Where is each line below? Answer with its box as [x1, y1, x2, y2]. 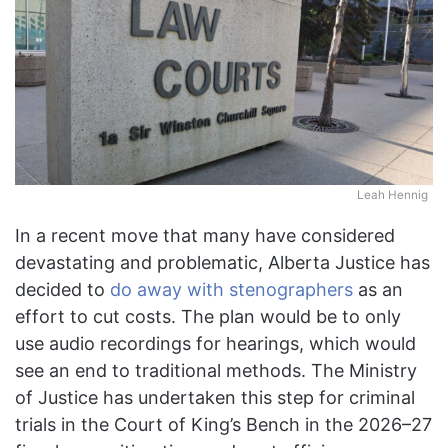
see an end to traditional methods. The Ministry [15, 360, 417, 382]
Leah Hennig [357, 188, 428, 203]
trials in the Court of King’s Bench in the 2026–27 [15, 414, 432, 436]
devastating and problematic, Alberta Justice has [15, 252, 430, 274]
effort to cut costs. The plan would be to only [15, 306, 401, 328]
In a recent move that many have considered [15, 225, 395, 247]
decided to [15, 279, 110, 301]
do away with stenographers [110, 279, 353, 301]
